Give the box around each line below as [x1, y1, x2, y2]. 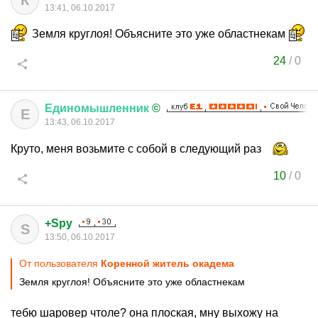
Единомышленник [45, 102, 149, 114]
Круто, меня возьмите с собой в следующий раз [11, 143, 264, 155]
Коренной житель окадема [101, 258, 234, 269]
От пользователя [19, 258, 101, 269]
